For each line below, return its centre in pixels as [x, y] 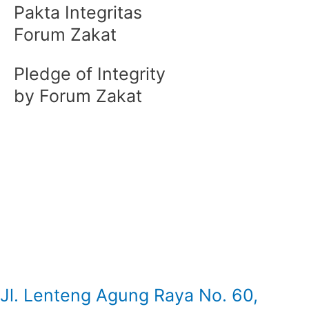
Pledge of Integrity [90, 73]
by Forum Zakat [78, 96]
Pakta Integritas [78, 12]
